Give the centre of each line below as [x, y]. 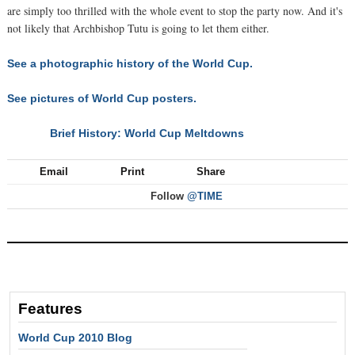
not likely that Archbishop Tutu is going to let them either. [138, 28]
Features [50, 308]
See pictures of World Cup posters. [102, 98]
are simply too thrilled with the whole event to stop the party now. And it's [175, 10]
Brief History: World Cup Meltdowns [147, 133]
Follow [167, 196]
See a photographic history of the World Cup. [130, 63]
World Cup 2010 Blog [75, 337]
